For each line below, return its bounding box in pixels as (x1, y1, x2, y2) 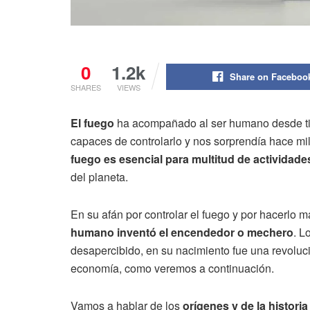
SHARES (71, 82, 101, 93)
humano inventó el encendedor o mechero (71, 224, 293, 241)
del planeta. (71, 169, 128, 185)
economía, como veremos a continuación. (71, 260, 274, 277)
